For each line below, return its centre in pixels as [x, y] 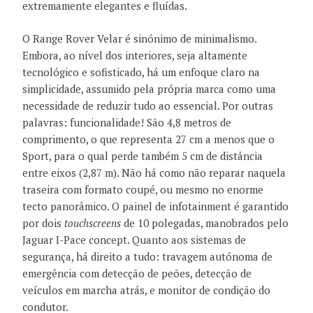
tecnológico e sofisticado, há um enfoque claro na [141, 72]
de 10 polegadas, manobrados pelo [205, 223]
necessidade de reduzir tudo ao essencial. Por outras [148, 105]
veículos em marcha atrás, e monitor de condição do [146, 290]
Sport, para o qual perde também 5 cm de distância [143, 155]
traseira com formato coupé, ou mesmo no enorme [143, 189]
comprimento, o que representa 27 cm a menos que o [148, 139]
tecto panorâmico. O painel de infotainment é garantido [155, 206]
